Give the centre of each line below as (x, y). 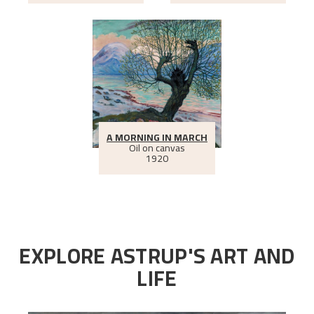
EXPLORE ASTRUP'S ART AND (157, 256)
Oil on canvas (157, 148)
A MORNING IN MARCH (157, 137)
